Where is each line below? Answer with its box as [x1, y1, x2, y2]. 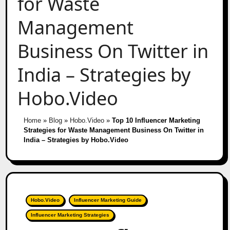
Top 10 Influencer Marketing [111, 116, 200, 124]
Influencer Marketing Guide [74, 197, 142, 203]
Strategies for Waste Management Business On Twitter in [23, 126, 204, 134]
